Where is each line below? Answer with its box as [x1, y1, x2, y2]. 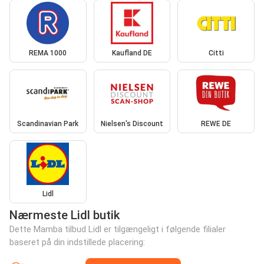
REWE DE [201, 119, 232, 128]
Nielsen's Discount [100, 119, 163, 128]
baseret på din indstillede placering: [9, 237, 145, 248]
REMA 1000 [29, 49, 67, 58]
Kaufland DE [111, 49, 152, 58]
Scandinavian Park [17, 119, 79, 128]
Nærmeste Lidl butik [9, 208, 120, 223]
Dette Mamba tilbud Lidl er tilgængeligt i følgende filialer [9, 224, 226, 235]
